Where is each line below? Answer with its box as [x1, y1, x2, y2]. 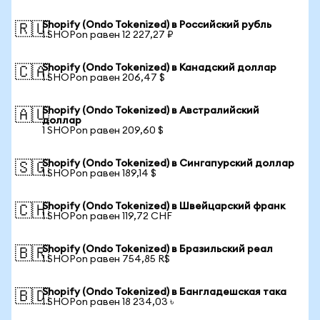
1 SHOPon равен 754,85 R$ [42, 254, 170, 264]
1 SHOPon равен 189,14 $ [42, 169, 156, 179]
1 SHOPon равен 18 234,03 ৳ [42, 297, 174, 307]
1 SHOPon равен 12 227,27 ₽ [42, 30, 174, 40]
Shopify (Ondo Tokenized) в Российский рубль [42, 20, 271, 30]
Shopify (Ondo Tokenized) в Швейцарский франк [42, 201, 285, 211]
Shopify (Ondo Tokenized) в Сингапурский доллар [42, 159, 294, 169]
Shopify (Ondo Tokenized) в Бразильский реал [42, 244, 273, 254]
